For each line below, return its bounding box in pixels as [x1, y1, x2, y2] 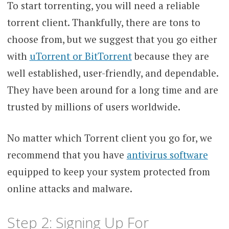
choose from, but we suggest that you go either [7, 32, 217, 45]
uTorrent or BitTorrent [29, 49, 132, 62]
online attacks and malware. [7, 182, 132, 195]
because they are [131, 49, 209, 62]
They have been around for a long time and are [7, 83, 218, 96]
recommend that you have [7, 148, 127, 162]
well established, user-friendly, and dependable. [7, 66, 218, 79]
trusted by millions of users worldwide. [7, 100, 180, 113]
